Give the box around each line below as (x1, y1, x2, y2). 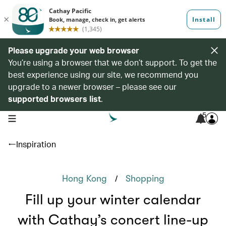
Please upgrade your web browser (8, 45, 139, 55)
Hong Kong (62, 174, 107, 184)
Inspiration (16, 139, 56, 149)
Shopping (125, 174, 164, 184)
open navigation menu (8, 114, 72, 122)
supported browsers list (8, 93, 101, 104)
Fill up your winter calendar (25, 192, 201, 208)
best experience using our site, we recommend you (8, 69, 198, 80)
